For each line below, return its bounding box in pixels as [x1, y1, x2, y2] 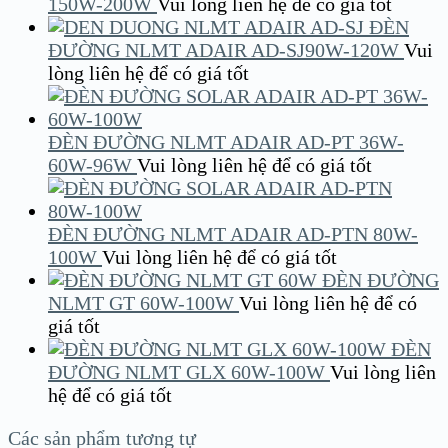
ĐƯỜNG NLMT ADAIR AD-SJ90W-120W [48, 39, 399, 62]
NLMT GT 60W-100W [48, 292, 234, 315]
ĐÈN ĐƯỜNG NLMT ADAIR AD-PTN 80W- [48, 223, 418, 246]
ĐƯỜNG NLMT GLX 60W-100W [48, 361, 325, 384]
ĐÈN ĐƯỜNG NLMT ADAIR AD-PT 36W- [48, 131, 404, 154]
